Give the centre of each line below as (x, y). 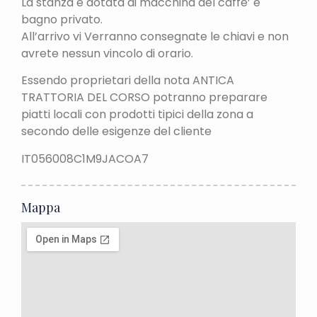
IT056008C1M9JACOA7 (85, 158)
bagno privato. (62, 19)
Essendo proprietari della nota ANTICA (128, 81)
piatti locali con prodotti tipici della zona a (137, 115)
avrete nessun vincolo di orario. (107, 53)
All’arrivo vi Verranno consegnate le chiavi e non (155, 36)
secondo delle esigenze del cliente (116, 132)
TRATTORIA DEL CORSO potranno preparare (144, 98)
